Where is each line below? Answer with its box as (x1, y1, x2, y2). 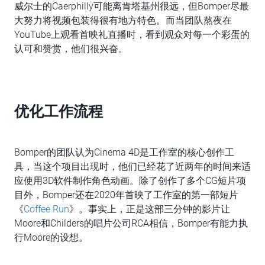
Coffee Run (24, 203, 69, 215)
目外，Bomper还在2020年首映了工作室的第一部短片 (14, 189, 238, 201)
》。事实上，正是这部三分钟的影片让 (69, 203, 230, 215)
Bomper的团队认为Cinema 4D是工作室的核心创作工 (14, 147, 234, 158)
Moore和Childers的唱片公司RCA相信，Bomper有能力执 (14, 218, 248, 229)
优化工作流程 (14, 103, 103, 122)
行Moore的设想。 (14, 232, 88, 243)
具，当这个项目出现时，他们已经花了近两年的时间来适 (14, 161, 251, 172)
